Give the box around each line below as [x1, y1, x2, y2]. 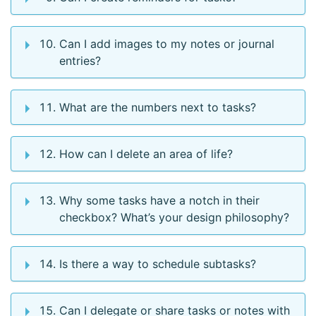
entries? [59, 54, 101, 68]
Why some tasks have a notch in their [59, 193, 260, 208]
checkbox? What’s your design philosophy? [59, 210, 289, 225]
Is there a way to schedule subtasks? [59, 257, 256, 272]
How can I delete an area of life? [59, 147, 233, 162]
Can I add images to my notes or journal [59, 37, 274, 51]
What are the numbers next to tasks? [59, 100, 256, 115]
